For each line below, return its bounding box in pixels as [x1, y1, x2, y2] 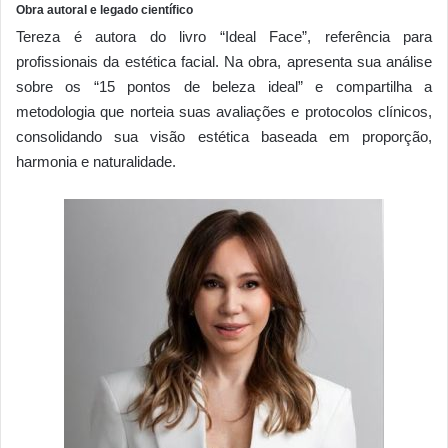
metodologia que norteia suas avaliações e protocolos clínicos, [16, 102, 432, 120]
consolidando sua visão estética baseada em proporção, [16, 127, 432, 145]
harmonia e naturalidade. [16, 152, 176, 170]
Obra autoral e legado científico [16, 2, 193, 17]
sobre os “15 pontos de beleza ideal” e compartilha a [16, 77, 432, 95]
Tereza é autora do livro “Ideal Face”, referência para [16, 27, 432, 45]
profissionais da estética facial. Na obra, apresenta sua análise [16, 52, 432, 70]
